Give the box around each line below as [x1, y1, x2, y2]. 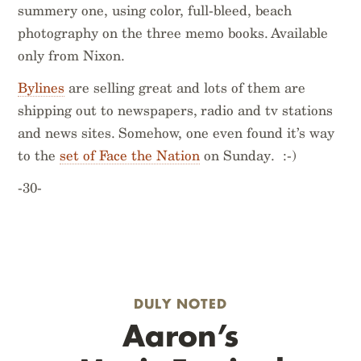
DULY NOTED [134, 294, 227, 312]
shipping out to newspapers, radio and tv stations [18, 102, 334, 118]
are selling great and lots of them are [64, 79, 306, 96]
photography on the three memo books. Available [18, 24, 329, 41]
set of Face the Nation [60, 147, 201, 164]
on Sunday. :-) [200, 147, 297, 164]
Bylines [18, 79, 65, 96]
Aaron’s [122, 316, 239, 355]
